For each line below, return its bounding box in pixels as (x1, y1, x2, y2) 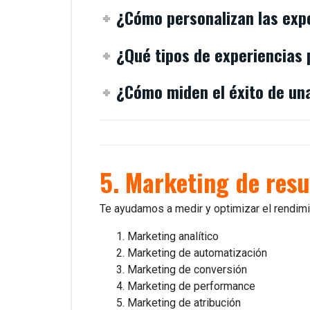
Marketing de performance (127, 280, 255, 293)
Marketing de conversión (127, 263, 247, 277)
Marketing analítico (127, 230, 219, 244)
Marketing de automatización (127, 246, 267, 260)
